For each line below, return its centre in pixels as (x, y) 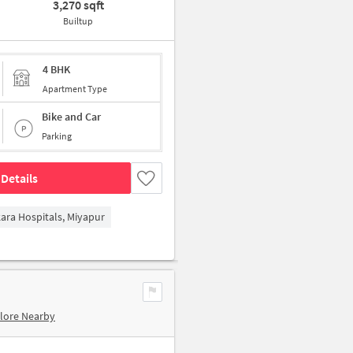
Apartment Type (75, 88)
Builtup (78, 21)
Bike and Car (71, 117)
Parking (57, 136)
